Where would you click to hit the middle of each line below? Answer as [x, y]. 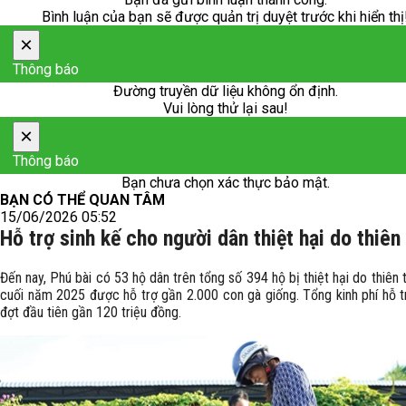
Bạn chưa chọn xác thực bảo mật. [225, 183]
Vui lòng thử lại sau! [225, 108]
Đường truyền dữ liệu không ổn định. [225, 91]
